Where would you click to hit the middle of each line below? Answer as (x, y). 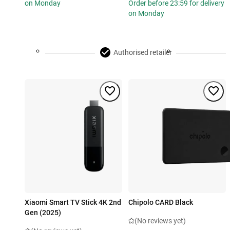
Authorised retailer (143, 53)
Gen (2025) (43, 213)
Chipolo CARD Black (161, 203)
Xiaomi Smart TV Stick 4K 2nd (73, 203)
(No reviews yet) (160, 221)
